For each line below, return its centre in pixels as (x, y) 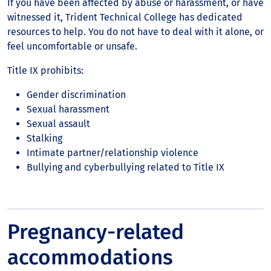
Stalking (44, 138)
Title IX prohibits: (45, 70)
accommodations (90, 257)
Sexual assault (58, 124)
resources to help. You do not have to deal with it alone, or (135, 32)
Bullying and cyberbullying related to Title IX (126, 167)
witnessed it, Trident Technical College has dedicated (125, 17)
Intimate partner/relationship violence (113, 153)
